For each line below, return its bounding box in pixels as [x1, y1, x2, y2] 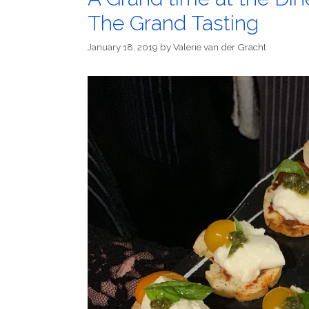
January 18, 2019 [88, 41, 158, 53]
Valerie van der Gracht [173, 41, 266, 53]
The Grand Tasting [88, 10, 259, 35]
